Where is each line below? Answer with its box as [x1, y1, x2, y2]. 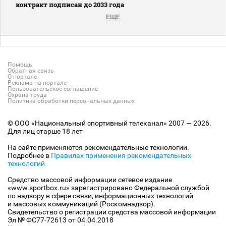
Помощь [8, 61, 32, 68]
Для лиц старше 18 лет [8, 127, 83, 135]
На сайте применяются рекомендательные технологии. [8, 143, 189, 151]
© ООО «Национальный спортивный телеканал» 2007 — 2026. [8, 119, 211, 127]
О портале [8, 73, 37, 80]
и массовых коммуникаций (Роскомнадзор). [8, 199, 155, 208]
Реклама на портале [8, 79, 67, 86]
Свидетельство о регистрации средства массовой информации [8, 207, 216, 216]
